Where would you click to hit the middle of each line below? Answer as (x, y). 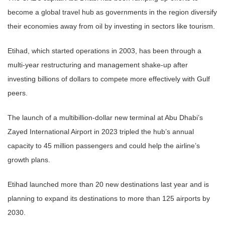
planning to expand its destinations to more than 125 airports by (109, 198)
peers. (18, 93)
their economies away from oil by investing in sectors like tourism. (111, 26)
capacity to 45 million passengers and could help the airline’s (104, 145)
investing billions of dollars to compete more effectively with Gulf (109, 79)
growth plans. (29, 159)
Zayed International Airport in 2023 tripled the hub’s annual (101, 131)
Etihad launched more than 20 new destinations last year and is (108, 184)
